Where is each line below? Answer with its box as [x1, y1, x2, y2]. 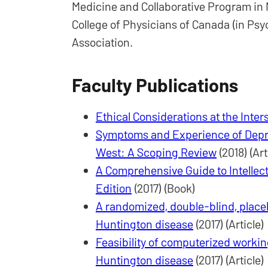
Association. [72, 35, 133, 50]
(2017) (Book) [132, 181, 195, 196]
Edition [96, 181, 132, 196]
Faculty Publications [72, 74, 238, 96]
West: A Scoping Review [96, 145, 217, 160]
